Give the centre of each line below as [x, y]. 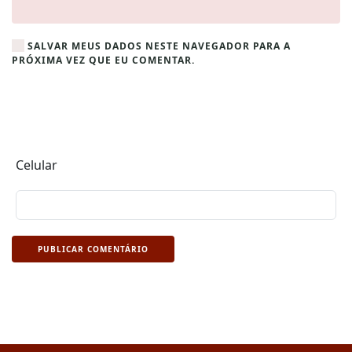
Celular [37, 165]
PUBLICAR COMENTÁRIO [93, 249]
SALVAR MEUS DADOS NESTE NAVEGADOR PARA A [158, 46]
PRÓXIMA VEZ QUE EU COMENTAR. [103, 60]
